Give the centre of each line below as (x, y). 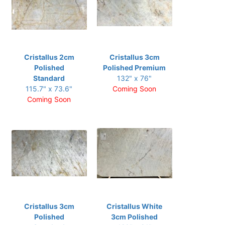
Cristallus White (134, 206)
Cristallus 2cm (49, 57)
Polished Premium (134, 68)
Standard (49, 78)
